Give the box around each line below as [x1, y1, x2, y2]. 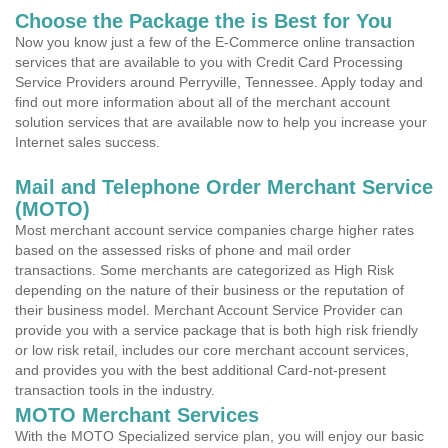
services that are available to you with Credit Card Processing [15, 54, 403, 70]
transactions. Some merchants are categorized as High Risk [15, 262, 394, 278]
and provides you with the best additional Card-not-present [15, 362, 386, 378]
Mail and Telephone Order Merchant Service [15, 176, 433, 198]
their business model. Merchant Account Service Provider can [15, 302, 403, 318]
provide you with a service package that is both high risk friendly [15, 322, 418, 338]
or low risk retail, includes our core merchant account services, [15, 342, 409, 358]
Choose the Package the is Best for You [15, 10, 392, 32]
